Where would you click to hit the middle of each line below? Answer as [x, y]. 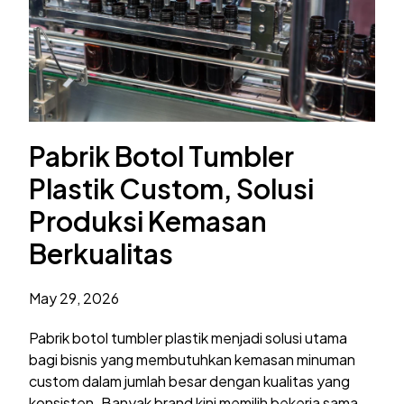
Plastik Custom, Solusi [172, 188]
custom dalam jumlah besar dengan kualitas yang [190, 381]
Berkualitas [101, 253]
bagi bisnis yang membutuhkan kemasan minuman [193, 359]
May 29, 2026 [74, 298]
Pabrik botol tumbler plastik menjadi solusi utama [188, 337]
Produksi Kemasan [148, 220]
